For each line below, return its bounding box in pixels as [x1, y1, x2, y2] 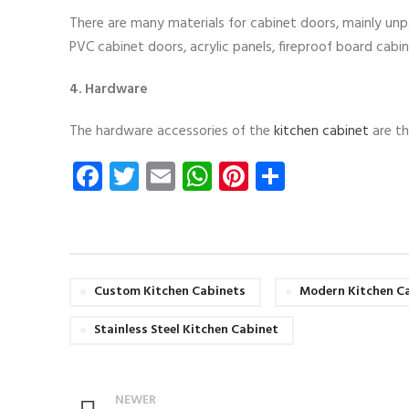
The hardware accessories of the [69, 120, 274, 142]
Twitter [139, 152, 230, 199]
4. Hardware [69, 78, 148, 100]
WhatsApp [212, 152, 343, 199]
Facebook [102, 152, 220, 199]
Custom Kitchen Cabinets [94, 280, 246, 302]
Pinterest [248, 152, 361, 199]
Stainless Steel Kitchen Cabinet [94, 319, 278, 341]
